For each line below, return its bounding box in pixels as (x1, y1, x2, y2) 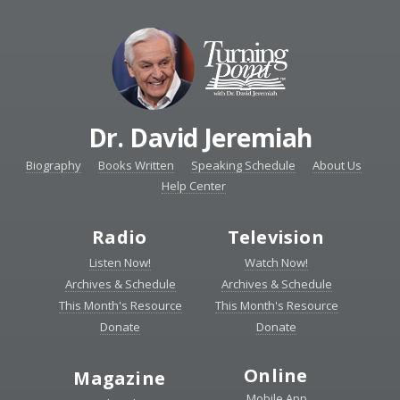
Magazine (73, 366, 166, 391)
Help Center (161, 178, 226, 195)
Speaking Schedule (190, 157, 296, 174)
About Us (312, 157, 362, 174)
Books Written (97, 157, 174, 174)
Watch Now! (245, 254, 309, 271)
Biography (25, 157, 81, 174)
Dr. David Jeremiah (87, 120, 312, 154)
